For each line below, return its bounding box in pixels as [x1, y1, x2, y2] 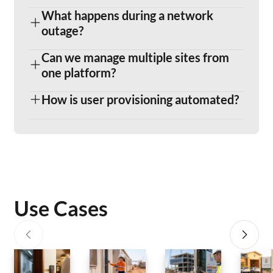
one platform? [41, 65, 116, 80]
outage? [41, 23, 83, 38]
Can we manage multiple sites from [41, 50, 229, 65]
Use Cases [14, 196, 108, 221]
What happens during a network [41, 8, 213, 23]
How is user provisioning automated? [41, 92, 239, 107]
